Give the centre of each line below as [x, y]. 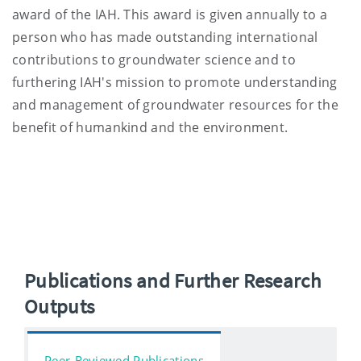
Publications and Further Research [173, 280]
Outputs [60, 306]
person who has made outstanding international [165, 37]
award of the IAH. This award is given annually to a [170, 14]
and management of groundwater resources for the [176, 104]
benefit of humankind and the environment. [150, 127]
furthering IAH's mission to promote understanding [175, 82]
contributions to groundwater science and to [154, 59]
